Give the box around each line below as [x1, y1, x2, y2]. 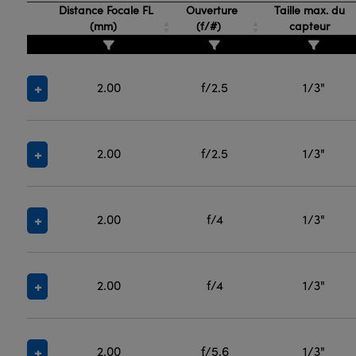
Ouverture [183, 2, 238, 17]
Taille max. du [274, 2, 346, 17]
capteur [289, 18, 331, 33]
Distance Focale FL [56, 2, 154, 17]
